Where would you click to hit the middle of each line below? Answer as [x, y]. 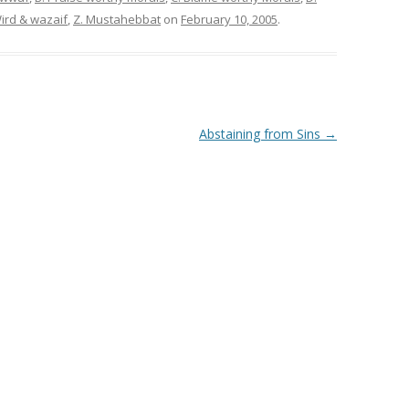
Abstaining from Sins [261, 134]
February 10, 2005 [229, 19]
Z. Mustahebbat [117, 19]
